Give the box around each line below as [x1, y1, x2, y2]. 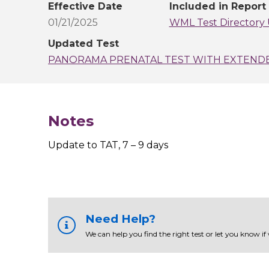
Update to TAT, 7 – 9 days [47, 139, 168, 151]
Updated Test [47, 38, 119, 50]
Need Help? [85, 212, 156, 226]
